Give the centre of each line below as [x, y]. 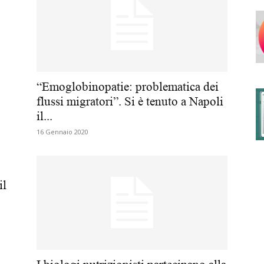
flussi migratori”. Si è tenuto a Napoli [130, 101]
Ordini [143, 126]
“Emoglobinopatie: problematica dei [128, 87]
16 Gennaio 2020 [62, 132]
